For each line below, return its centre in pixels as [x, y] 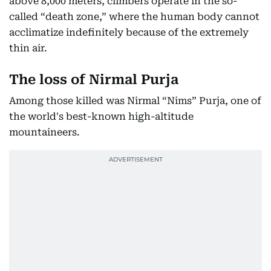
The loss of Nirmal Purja [94, 79]
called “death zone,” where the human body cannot [134, 16]
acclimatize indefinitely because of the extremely [129, 32]
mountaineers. [44, 132]
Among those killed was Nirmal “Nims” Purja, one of [135, 100]
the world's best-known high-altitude [101, 116]
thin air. [28, 48]
